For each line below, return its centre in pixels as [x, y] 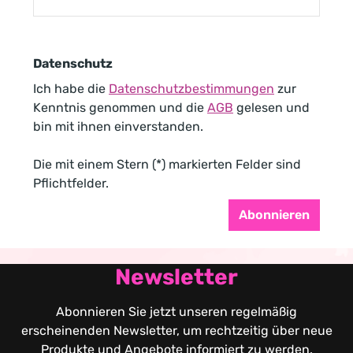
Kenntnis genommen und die [120, 108]
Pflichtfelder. [71, 183]
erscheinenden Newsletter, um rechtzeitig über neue [176, 331]
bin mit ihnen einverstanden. [118, 126]
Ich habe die [71, 89]
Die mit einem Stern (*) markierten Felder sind [167, 164]
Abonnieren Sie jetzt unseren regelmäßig [176, 312]
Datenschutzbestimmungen [191, 89]
